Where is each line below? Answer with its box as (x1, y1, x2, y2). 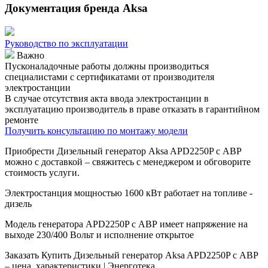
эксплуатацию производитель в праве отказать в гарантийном (5, 104, 260, 114)
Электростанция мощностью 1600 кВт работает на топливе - (5, 188, 252, 198)
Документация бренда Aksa (5, 2, 148, 15)
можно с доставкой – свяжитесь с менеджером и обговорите (5, 157, 251, 167)
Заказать (5, 250, 41, 260)
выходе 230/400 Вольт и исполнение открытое (5, 230, 194, 240)
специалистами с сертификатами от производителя (5, 72, 214, 82)
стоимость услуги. (5, 167, 80, 178)
